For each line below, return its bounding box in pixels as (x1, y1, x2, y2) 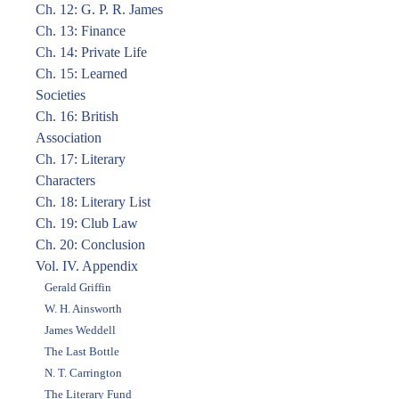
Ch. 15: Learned (36, 66, 127, 81)
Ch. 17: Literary (36, 151, 126, 167)
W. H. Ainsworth (45, 302, 122, 315)
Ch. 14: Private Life (36, 45, 147, 60)
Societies (36, 87, 85, 102)
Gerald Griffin (45, 281, 111, 294)
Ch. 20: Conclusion (36, 237, 145, 252)
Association (36, 130, 102, 145)
